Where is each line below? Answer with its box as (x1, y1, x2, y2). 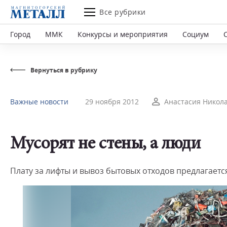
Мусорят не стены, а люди (10, 136, 200, 154)
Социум (182, 29, 209, 39)
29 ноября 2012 (85, 97, 139, 106)
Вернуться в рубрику (30, 66, 97, 74)
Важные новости (10, 97, 68, 106)
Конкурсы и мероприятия (78, 29, 168, 39)
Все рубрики (99, 7, 146, 17)
